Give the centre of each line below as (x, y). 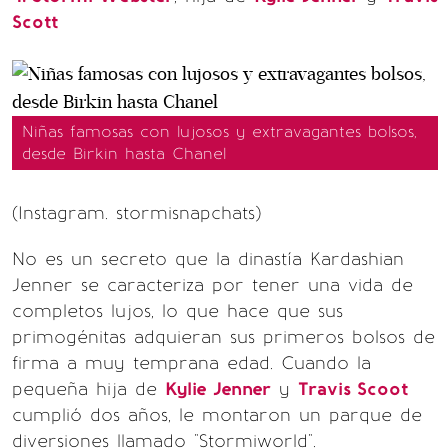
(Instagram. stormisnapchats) (136, 212)
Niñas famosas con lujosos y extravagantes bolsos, (219, 131)
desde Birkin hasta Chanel (124, 153)
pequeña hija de (88, 388)
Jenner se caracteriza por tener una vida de (212, 284)
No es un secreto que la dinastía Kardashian (208, 258)
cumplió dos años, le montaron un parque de (217, 414)
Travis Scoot (353, 388)
